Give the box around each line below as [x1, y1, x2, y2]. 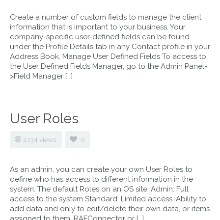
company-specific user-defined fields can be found [10, 32, 190, 41]
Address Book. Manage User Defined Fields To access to [10, 52, 206, 61]
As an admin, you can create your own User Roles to [10, 165, 192, 174]
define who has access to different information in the [10, 175, 193, 184]
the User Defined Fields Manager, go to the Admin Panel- [10, 62, 207, 71]
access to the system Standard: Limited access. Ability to [10, 194, 206, 203]
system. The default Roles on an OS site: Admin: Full [10, 185, 189, 193]
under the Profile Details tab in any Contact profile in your [10, 42, 210, 51]
